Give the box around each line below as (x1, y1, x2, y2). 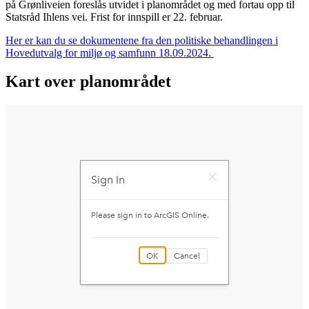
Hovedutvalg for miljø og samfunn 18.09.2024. (6, 46, 214, 59)
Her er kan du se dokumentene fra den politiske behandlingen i (6, 34, 278, 46)
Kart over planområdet (6, 72, 171, 91)
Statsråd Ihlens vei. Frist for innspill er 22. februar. (6, 10, 223, 23)
